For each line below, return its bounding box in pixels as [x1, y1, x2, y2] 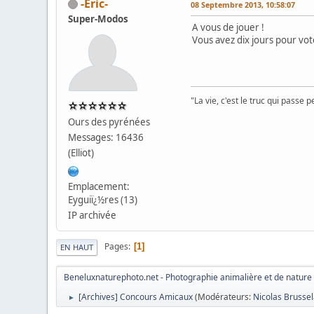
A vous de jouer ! [192, 20, 265, 34]
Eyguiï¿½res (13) [68, 193, 138, 206]
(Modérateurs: [195, 290, 254, 303]
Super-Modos [68, 12, 129, 25]
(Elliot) [68, 146, 95, 159]
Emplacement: [68, 179, 130, 193]
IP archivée [68, 208, 117, 221]
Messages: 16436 [68, 130, 144, 144]
